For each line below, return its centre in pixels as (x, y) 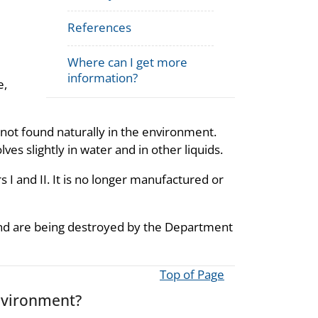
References (100, 27)
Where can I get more (128, 62)
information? (103, 77)
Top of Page (192, 274)
